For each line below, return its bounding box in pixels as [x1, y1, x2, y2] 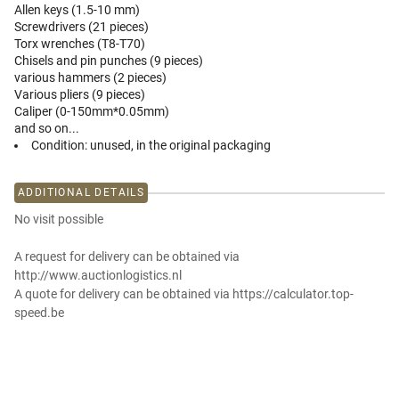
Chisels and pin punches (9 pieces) [14, 53, 203, 69]
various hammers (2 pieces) [14, 70, 167, 85]
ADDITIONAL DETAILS [18, 186, 145, 199]
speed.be [14, 305, 64, 321]
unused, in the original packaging [87, 138, 271, 153]
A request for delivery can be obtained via [14, 249, 240, 265]
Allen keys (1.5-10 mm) [14, 3, 140, 18]
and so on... [14, 121, 79, 136]
